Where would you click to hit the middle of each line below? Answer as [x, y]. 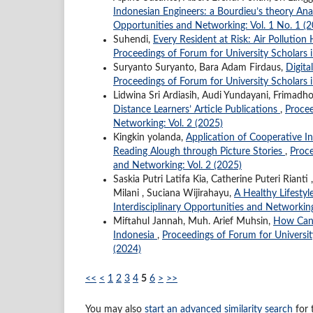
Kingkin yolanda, [150, 137]
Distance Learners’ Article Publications [197, 109]
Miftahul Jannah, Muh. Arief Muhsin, [193, 221]
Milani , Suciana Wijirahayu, [174, 193]
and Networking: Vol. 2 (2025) [177, 165]
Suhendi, [133, 39]
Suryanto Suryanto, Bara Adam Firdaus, [199, 67]
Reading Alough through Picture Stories [199, 151]
